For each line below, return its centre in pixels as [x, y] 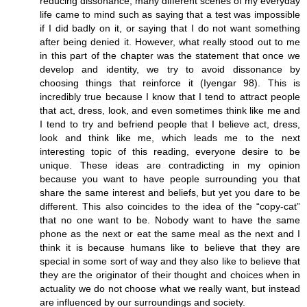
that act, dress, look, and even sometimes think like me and [170, 110]
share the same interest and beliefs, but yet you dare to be [170, 192]
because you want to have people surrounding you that [170, 179]
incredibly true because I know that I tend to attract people [170, 96]
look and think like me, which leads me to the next [170, 137]
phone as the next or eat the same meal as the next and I [170, 233]
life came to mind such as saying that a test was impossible [170, 14]
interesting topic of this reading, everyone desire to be [170, 151]
